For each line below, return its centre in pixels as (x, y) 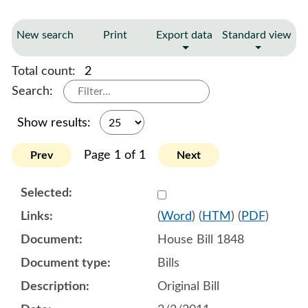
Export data (184, 35)
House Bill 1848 (200, 240)
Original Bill (188, 286)
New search (45, 35)
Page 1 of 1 (115, 155)
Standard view (257, 35)
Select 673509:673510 (218, 192)
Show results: (56, 123)
